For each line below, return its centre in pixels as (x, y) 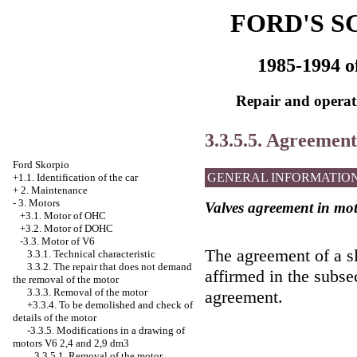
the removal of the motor (66, 279)
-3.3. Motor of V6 (57, 241)
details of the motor (55, 318)
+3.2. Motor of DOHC (67, 228)
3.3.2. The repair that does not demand (110, 267)
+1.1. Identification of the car (75, 177)
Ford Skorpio (41, 165)
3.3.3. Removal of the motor (87, 292)
